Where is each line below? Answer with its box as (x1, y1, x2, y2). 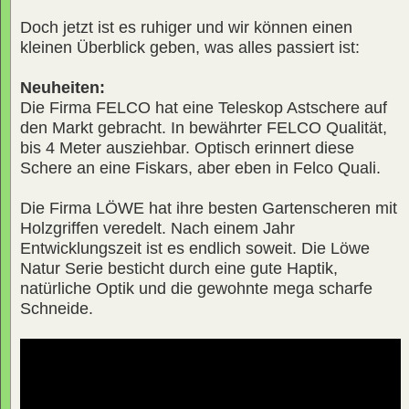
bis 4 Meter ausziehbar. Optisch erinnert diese (20, 138, 354, 157)
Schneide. (20, 299, 93, 318)
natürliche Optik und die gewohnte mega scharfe (20, 278, 372, 298)
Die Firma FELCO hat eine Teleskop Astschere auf (20, 98, 387, 117)
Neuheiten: (20, 78, 105, 97)
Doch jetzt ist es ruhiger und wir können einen (20, 17, 352, 37)
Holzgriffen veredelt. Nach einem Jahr (20, 218, 295, 237)
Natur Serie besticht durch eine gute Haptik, (20, 258, 338, 278)
